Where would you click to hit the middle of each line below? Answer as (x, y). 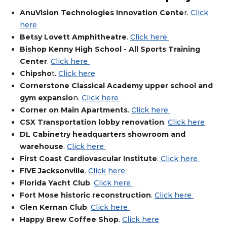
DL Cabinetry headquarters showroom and (103, 135)
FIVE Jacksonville (52, 171)
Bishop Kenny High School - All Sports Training (110, 49)
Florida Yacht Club (55, 183)
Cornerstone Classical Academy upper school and (116, 86)
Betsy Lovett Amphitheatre (73, 37)
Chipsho (36, 74)
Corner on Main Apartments (74, 110)
